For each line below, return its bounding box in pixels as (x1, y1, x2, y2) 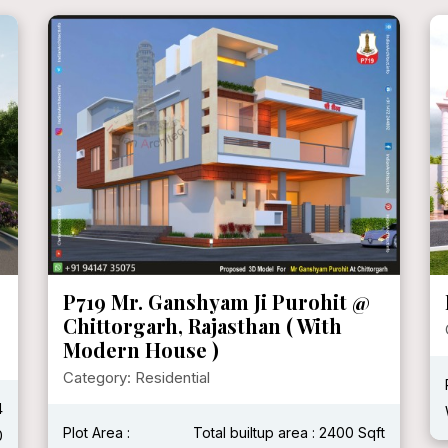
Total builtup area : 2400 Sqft (193, 424, 385, 442)
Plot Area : (63, 424, 130, 442)
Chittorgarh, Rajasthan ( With (63, 312, 342, 340)
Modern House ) (63, 336, 219, 364)
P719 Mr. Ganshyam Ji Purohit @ (63, 288, 370, 316)
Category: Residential (63, 368, 210, 388)
